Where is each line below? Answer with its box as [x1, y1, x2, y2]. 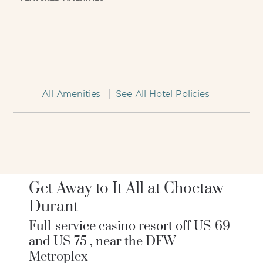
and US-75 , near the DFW [29, 234, 177, 249]
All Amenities [42, 89, 101, 99]
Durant [29, 197, 79, 217]
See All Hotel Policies [116, 89, 210, 99]
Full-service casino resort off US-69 [29, 218, 231, 234]
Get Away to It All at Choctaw [29, 179, 224, 198]
